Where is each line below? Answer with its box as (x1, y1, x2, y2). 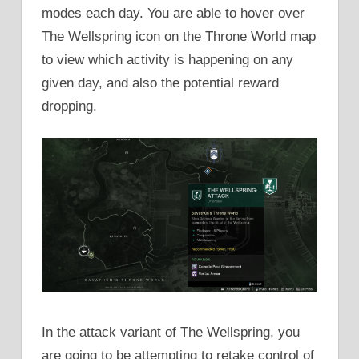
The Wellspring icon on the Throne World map (42, 28, 316, 44)
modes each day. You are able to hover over (42, 5, 305, 21)
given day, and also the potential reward (42, 75, 279, 91)
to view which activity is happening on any (42, 51, 293, 67)
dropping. (42, 98, 97, 114)
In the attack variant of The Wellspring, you (42, 324, 300, 340)
